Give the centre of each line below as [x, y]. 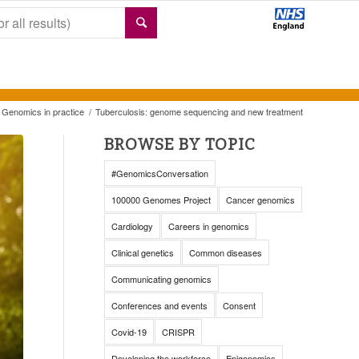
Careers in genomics [208, 226]
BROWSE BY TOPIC [179, 144]
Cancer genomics [260, 200]
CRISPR [178, 332]
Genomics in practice [43, 111]
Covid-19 [129, 332]
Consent [239, 305]
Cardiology [132, 226]
